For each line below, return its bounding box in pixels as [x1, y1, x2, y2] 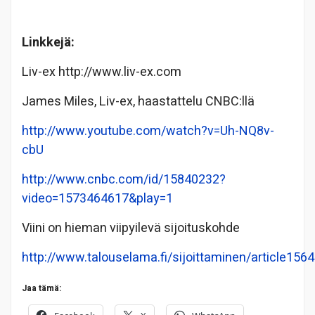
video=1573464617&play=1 [22, 188, 173, 208]
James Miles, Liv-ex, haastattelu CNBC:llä [22, 91, 255, 111]
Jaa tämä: [22, 281, 61, 295]
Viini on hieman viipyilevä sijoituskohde [22, 218, 240, 238]
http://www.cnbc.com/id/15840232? [22, 169, 226, 189]
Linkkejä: [22, 32, 75, 52]
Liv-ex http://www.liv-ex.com [22, 62, 181, 82]
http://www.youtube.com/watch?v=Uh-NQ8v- [22, 121, 274, 141]
